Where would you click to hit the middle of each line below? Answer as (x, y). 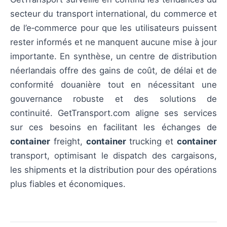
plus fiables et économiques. (68, 184)
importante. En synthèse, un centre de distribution (113, 56)
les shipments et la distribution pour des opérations (113, 170)
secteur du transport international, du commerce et (113, 14)
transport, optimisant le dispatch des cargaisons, (113, 156)
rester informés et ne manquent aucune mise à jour (113, 42)
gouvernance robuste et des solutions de (113, 99)
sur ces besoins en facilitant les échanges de (113, 127)
